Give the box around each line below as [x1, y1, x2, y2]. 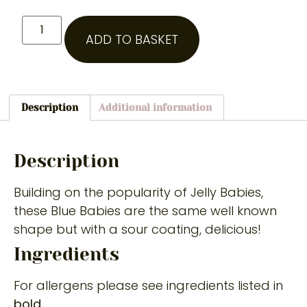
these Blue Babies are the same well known [14, 202, 277, 220]
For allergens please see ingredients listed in [14, 277, 283, 295]
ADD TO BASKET [86, 30, 179, 48]
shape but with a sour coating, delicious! [14, 221, 261, 238]
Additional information [99, 101, 212, 113]
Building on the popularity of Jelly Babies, [14, 184, 263, 201]
